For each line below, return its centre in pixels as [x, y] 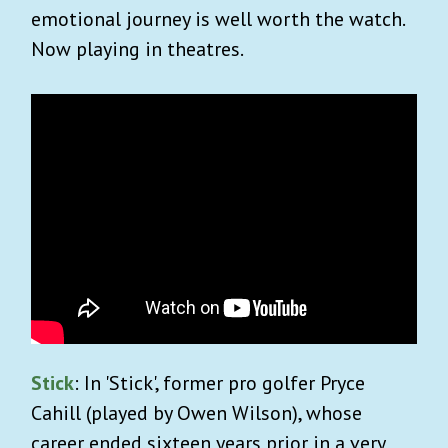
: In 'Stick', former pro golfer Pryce [219, 382]
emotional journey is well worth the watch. [217, 18]
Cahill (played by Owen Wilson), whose [196, 412]
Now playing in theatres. [137, 48]
